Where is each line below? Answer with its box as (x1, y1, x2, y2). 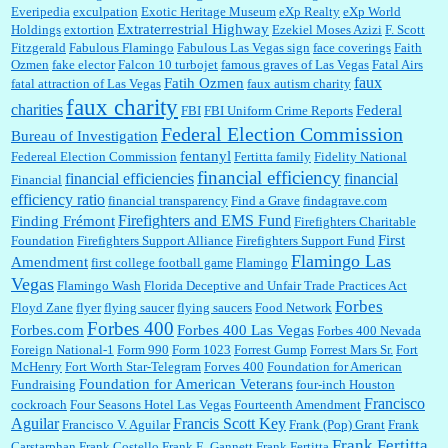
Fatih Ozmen (164, 75, 244, 92)
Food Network (255, 300, 332, 316)
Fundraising (11, 377, 76, 393)
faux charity (66, 95, 178, 121)
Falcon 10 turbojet (118, 57, 218, 73)
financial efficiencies (65, 170, 194, 188)
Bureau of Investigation (11, 128, 158, 145)
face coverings (313, 40, 391, 56)
